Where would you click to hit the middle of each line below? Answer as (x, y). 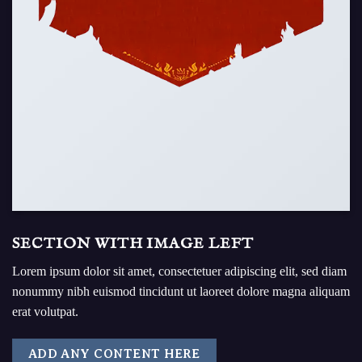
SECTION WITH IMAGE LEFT (133, 244)
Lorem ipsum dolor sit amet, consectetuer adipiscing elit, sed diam (179, 271)
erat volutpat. (45, 312)
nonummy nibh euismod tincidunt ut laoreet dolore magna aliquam (181, 292)
